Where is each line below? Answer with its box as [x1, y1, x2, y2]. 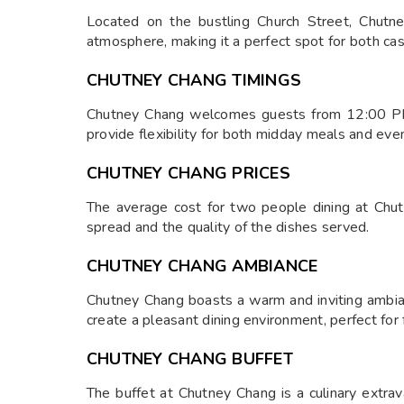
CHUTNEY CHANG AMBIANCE [87, 255, 318, 277]
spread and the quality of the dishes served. [87, 217, 370, 237]
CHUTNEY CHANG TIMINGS [87, 69, 302, 91]
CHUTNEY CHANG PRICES [87, 162, 290, 184]
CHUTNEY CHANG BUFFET [87, 348, 293, 370]
